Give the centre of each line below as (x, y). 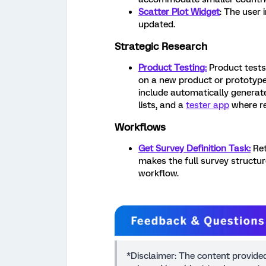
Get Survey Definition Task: (194, 149)
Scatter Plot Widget (179, 12)
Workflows (140, 127)
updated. (157, 25)
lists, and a (162, 105)
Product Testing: (172, 68)
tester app (208, 105)
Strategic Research (161, 47)
